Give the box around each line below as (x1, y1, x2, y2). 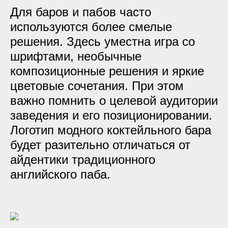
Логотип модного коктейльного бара (10, 123, 211, 137)
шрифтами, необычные (10, 49, 141, 63)
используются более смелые (10, 20, 172, 34)
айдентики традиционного (10, 153, 155, 166)
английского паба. (10, 167, 110, 181)
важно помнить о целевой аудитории (10, 94, 218, 107)
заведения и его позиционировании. (10, 108, 212, 122)
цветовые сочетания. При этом (10, 79, 184, 93)
